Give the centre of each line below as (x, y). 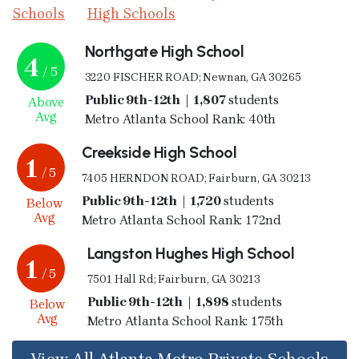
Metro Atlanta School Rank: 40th (180, 119)
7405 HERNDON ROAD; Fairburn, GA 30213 (196, 178)
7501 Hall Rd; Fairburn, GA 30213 (174, 279)
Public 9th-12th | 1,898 (179, 301)
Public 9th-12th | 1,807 (176, 99)
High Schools (131, 13)
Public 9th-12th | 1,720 (172, 200)
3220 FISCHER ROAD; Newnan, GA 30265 (193, 77)
